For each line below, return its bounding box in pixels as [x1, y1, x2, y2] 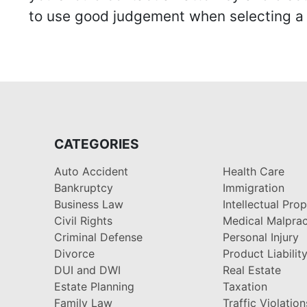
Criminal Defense [54, 230, 143, 244]
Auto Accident [54, 164, 128, 178]
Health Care [223, 164, 285, 178]
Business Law [54, 197, 123, 211]
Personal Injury [223, 230, 299, 244]
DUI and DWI [54, 262, 121, 277]
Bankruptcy [54, 180, 113, 195]
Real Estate [223, 262, 282, 277]
